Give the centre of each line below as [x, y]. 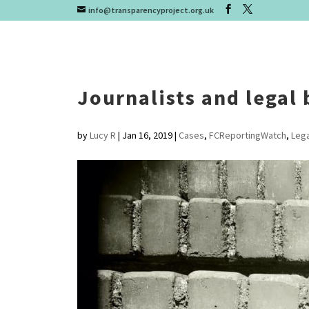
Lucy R [102, 135]
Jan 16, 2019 [147, 135]
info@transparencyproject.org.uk [151, 10]
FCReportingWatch [247, 135]
